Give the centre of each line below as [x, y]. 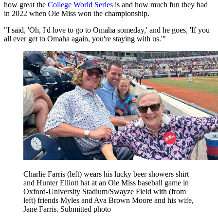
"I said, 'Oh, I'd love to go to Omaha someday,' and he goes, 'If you [107, 30]
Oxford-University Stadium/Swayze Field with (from [105, 191]
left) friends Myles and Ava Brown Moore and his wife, [109, 200]
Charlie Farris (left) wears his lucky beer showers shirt [106, 174]
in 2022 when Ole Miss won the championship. [77, 13]
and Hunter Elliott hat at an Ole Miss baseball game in [106, 182]
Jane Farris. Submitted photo [67, 209]
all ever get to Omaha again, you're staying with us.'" [85, 38]
